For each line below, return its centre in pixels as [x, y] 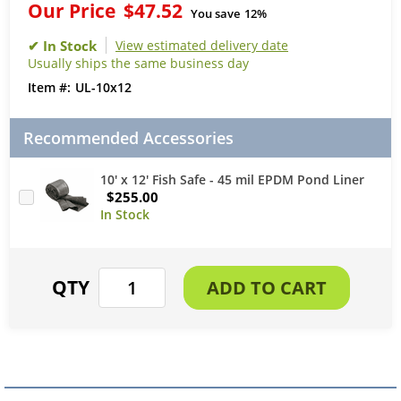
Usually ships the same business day [138, 63]
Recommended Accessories [128, 138]
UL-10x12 [103, 87]
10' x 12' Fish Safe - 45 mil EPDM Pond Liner [232, 179]
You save [215, 13]
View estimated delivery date [202, 45]
